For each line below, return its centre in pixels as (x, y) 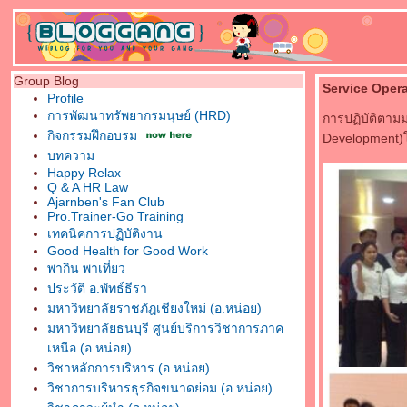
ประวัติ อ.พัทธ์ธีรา (97, 288)
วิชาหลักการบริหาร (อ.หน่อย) (129, 368)
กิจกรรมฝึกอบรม (92, 135)
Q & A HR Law (88, 187)
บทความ (71, 155)
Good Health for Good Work (128, 251)
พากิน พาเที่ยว (86, 268)
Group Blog (46, 81)
